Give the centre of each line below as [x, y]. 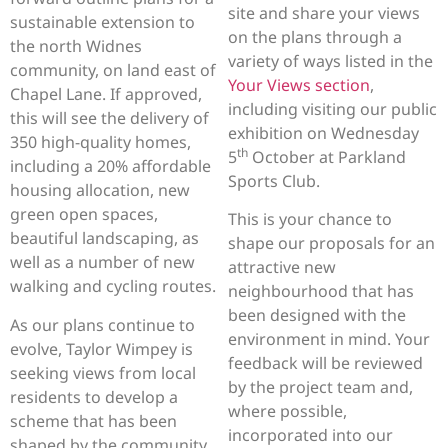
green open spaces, [84, 214]
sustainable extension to [102, 22]
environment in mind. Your [329, 339]
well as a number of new [102, 262]
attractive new [282, 267]
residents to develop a [94, 396]
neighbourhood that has [321, 291]
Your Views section [299, 84]
